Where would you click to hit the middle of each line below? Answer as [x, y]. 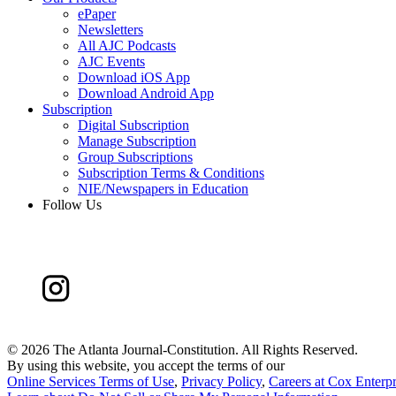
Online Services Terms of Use [91, 382]
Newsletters [110, 30]
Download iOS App [134, 78]
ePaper [97, 14]
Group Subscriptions [135, 157]
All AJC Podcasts [127, 46]
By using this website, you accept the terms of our [146, 366]
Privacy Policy [221, 382]
